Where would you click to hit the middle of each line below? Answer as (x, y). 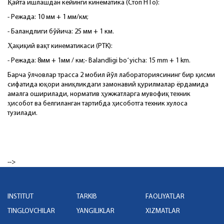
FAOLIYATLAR (165, 196)
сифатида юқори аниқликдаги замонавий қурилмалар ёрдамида (108, 84)
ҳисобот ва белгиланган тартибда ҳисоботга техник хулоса (97, 103)
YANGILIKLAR (95, 211)
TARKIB (86, 196)
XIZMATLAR (162, 211)
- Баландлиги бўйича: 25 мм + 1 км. (61, 31)
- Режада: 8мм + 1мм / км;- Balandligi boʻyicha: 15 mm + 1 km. (99, 60)
